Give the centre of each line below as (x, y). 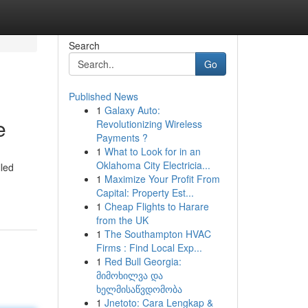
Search (84, 45)
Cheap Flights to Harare (156, 206)
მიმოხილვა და (129, 275)
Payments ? (122, 137)
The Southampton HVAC (157, 234)
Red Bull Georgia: (143, 261)
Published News (103, 96)
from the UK (122, 220)
